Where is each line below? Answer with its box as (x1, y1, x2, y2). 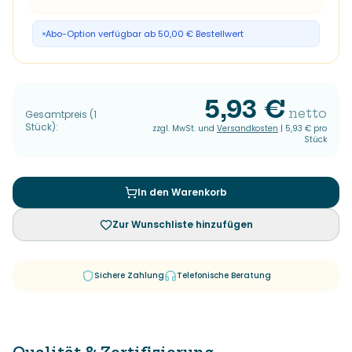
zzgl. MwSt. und (152, 122, 214, 134)
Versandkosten (217, 122, 278, 134)
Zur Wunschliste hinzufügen (112, 217, 253, 231)
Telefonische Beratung (176, 269, 271, 282)
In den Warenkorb (137, 185, 227, 199)
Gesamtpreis (25, 107, 87, 121)
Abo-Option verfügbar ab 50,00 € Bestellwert (46, 27, 244, 40)
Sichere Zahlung (93, 269, 164, 282)
